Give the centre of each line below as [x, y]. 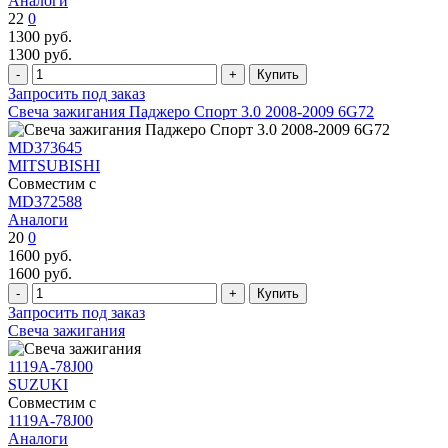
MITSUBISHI [54, 165]
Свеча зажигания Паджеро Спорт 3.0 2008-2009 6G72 [191, 111]
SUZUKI [38, 384]
